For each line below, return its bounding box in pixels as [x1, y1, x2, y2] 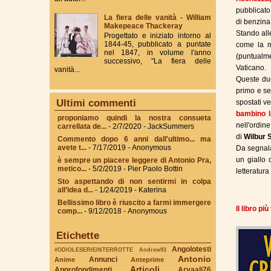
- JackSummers [142, 122, 194, 131]
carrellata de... [57, 122, 106, 131]
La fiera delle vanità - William [103, 13, 211, 22]
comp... [57, 206, 82, 215]
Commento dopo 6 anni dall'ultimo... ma [57, 134, 211, 143]
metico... [57, 164, 87, 173]
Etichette [56, 229, 99, 241]
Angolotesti [172, 244, 211, 253]
